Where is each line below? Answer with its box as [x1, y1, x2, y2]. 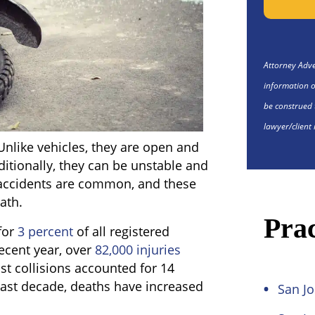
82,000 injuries [95, 241, 181, 258]
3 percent [18, 223, 73, 240]
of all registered [73, 223, 169, 240]
